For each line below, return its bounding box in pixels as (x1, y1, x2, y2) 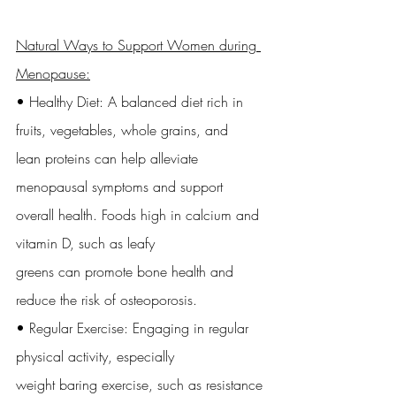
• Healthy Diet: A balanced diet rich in (16, 92, 247, 111)
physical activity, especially (16, 346, 174, 366)
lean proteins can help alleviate (16, 148, 202, 168)
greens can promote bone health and (16, 262, 238, 281)
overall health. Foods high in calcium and (16, 205, 263, 225)
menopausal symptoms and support (16, 177, 223, 196)
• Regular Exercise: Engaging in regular (16, 318, 253, 338)
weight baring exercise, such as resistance (16, 375, 267, 394)
